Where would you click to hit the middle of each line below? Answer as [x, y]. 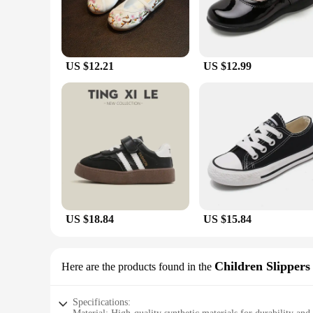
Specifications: [102, 302]
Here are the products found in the [137, 267]
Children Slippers [262, 266]
